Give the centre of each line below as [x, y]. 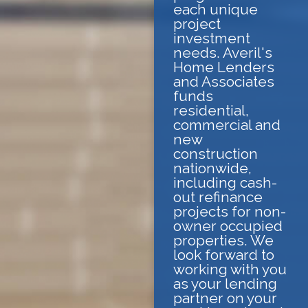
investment [212, 38]
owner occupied [228, 225]
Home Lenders [224, 67]
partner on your [225, 298]
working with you [230, 269]
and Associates [224, 81]
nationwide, [212, 168]
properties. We [223, 240]
